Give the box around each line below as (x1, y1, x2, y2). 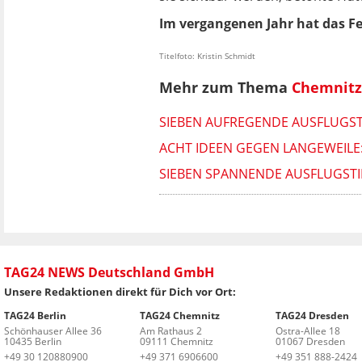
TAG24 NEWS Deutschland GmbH (4, 263, 214, 281)
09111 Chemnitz (139, 334, 213, 348)
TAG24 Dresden (275, 308, 349, 322)
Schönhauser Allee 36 (4, 323, 102, 338)
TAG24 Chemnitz (139, 308, 220, 322)
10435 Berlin (4, 334, 61, 348)
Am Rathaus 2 (139, 323, 202, 338)
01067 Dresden (275, 334, 345, 348)
